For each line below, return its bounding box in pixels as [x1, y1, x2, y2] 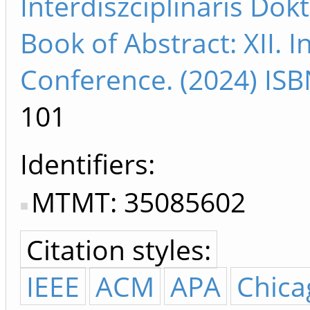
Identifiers [20, 145, 148, 183]
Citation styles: [26, 231, 211, 268]
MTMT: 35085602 [31, 183, 246, 221]
